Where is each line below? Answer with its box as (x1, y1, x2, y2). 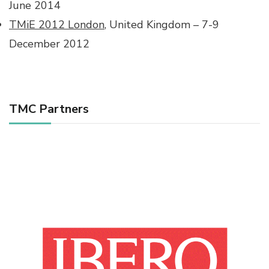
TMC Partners (9, 101, 89, 118)
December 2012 (9, 37, 89, 52)
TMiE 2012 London (9, 17, 104, 32)
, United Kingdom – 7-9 (104, 17, 219, 32)
